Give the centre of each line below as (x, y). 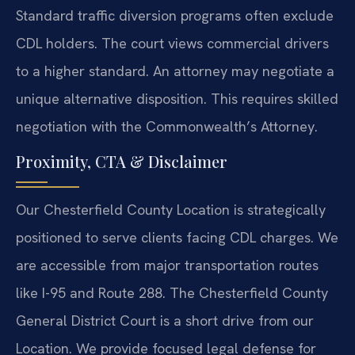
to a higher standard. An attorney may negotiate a (175, 71)
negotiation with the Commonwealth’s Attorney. (167, 127)
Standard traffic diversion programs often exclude (175, 16)
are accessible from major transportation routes (167, 265)
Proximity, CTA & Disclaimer (122, 161)
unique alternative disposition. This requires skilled (177, 99)
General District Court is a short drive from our (165, 320)
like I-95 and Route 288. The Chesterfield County (172, 292)
